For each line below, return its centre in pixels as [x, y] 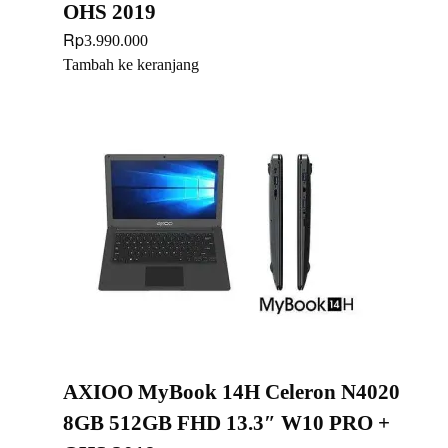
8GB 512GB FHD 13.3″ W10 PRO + [226, 422]
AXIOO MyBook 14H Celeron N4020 [231, 391]
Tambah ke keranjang [131, 64]
